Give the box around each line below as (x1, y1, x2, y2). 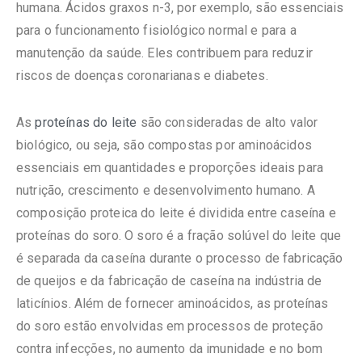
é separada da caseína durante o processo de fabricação (16, 250, 343, 267)
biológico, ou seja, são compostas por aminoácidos (16, 137, 312, 154)
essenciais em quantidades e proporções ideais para (16, 160, 324, 176)
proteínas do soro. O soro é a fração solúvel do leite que (16, 228, 342, 244)
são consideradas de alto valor (137, 115, 318, 131)
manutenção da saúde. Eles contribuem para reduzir (16, 45, 313, 61)
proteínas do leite (35, 115, 137, 131)
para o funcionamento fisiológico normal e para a (16, 23, 297, 39)
